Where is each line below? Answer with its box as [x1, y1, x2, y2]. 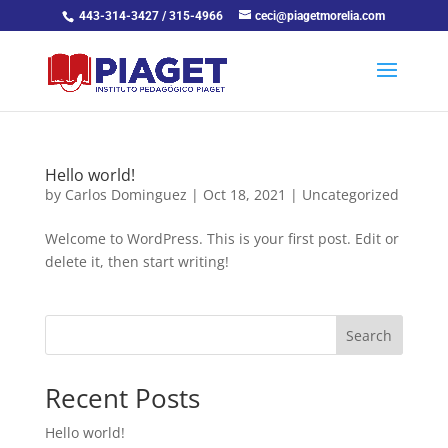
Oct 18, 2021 [202, 185, 286, 204]
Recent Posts [44, 380, 200, 416]
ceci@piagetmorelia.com [255, 9, 386, 23]
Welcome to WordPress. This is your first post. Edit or [44, 229, 399, 248]
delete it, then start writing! [44, 252, 229, 271]
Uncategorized [301, 185, 399, 204]
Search [346, 325, 393, 345]
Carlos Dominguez [64, 185, 187, 204]
